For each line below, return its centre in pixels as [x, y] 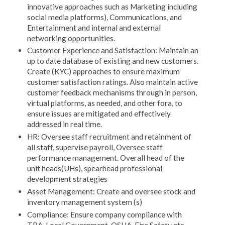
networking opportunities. [71, 38]
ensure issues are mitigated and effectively [99, 114]
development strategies [67, 179]
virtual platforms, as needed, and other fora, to [104, 103]
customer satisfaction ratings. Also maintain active [112, 82]
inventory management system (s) [84, 202]
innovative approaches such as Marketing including [112, 6]
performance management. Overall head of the [105, 158]
